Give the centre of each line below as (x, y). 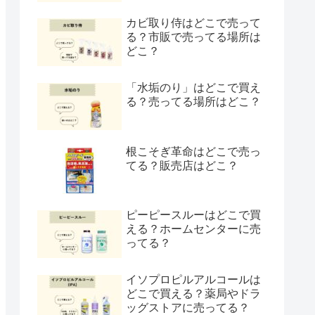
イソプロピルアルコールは (193, 279)
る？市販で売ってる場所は (193, 37)
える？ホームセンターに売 (193, 229)
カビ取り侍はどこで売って (193, 23)
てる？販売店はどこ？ (182, 165)
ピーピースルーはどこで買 (193, 215)
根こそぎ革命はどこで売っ (193, 151)
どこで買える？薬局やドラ (193, 293)
